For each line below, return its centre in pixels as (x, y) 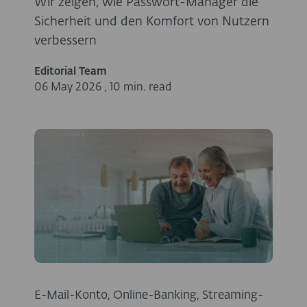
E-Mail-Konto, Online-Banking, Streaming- (149, 296)
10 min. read (140, 88)
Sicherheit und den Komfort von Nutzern (152, 22)
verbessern (65, 41)
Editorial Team (71, 72)
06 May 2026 (68, 88)
